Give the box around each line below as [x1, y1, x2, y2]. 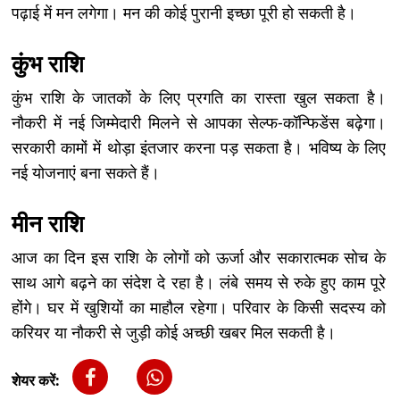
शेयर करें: [12, 370, 60, 390]
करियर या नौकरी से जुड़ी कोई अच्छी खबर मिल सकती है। [12, 321, 336, 343]
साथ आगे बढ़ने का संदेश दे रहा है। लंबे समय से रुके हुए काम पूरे [12, 271, 386, 293]
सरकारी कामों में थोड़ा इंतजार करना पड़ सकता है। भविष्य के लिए [12, 136, 386, 158]
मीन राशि [12, 207, 84, 239]
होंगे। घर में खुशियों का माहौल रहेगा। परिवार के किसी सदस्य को [12, 296, 386, 318]
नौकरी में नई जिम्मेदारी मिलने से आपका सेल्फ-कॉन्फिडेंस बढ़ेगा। [12, 111, 386, 133]
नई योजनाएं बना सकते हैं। [12, 161, 160, 183]
